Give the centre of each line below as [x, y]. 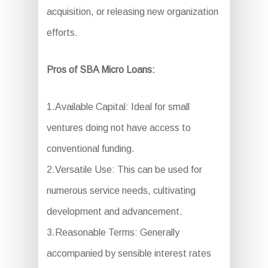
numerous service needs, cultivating [121, 190]
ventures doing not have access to [118, 127]
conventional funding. [90, 148]
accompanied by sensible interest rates [129, 253]
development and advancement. [114, 211]
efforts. [62, 32]
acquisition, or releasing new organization [132, 11]
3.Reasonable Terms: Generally [113, 232]
